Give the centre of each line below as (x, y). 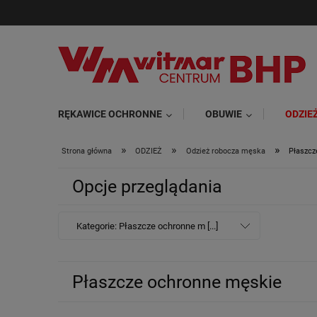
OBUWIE (224, 114)
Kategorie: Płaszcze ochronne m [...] (147, 226)
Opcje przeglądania (147, 186)
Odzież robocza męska (225, 151)
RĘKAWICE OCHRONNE (110, 114)
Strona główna (87, 151)
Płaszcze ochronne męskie (177, 282)
